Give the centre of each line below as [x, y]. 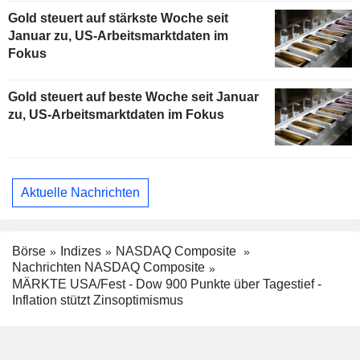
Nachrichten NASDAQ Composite [108, 268]
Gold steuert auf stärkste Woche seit [118, 18]
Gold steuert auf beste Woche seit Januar [133, 96]
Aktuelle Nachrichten [80, 192]
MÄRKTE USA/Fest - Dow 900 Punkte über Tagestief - [167, 284]
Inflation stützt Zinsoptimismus [98, 301]
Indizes [81, 251]
